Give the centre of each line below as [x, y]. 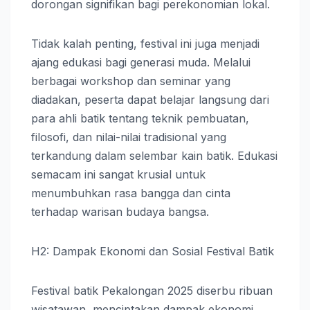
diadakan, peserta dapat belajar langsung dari [150, 99]
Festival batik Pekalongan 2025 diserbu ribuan [152, 290]
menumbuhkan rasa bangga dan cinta [131, 193]
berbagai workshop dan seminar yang [131, 81]
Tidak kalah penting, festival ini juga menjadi [145, 43]
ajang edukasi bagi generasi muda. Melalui [141, 62]
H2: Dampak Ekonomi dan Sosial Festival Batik [153, 251]
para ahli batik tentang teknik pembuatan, [140, 118]
